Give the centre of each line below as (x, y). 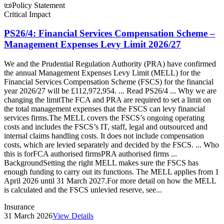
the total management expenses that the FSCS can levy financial (104, 109)
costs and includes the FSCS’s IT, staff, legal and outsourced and (106, 127)
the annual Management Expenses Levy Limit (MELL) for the (102, 73)
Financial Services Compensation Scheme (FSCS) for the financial (109, 82)
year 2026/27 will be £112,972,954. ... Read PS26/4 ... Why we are (110, 91)
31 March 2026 (28, 216)
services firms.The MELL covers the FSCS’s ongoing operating (104, 118)
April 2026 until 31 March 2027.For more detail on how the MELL (110, 181)
